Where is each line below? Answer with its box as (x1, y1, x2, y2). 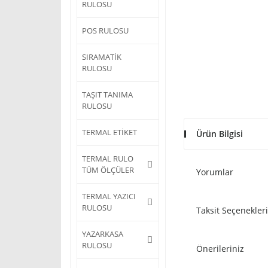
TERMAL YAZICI (82, 191, 136, 202)
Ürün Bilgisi (196, 128, 243, 139)
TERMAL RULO (82, 153, 133, 164)
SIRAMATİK (82, 51, 121, 62)
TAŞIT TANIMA (82, 89, 133, 100)
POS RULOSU (82, 25, 129, 36)
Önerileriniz (196, 243, 244, 254)
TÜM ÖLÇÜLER (82, 165, 134, 175)
